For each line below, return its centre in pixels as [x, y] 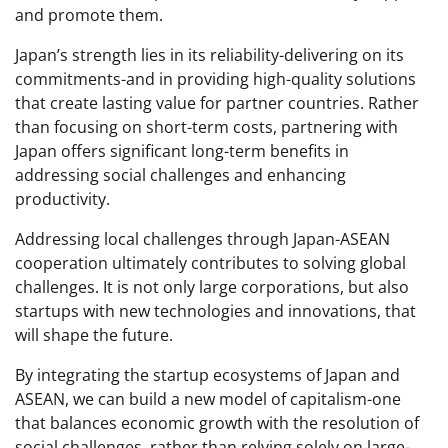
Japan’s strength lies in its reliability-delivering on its [209, 55]
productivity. [62, 199]
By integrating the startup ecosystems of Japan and [207, 375]
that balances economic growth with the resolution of [217, 423]
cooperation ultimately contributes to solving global [210, 263]
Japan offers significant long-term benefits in [182, 151]
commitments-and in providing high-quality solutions [215, 79]
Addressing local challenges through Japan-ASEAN [202, 239]
